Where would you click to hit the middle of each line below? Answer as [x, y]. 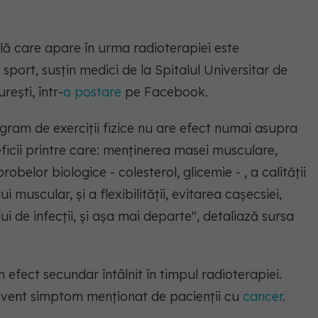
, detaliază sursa [245, 216]
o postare [92, 92]
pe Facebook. [165, 92]
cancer [263, 296]
